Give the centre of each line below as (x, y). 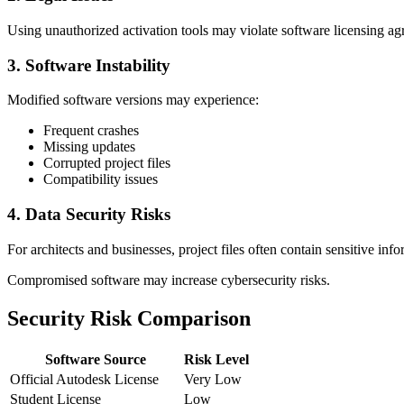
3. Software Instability (89, 65)
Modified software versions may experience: (133, 100)
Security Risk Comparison (129, 318)
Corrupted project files (107, 163)
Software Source (95, 359)
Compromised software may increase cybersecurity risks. (169, 280)
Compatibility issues (101, 179)
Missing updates (89, 147)
